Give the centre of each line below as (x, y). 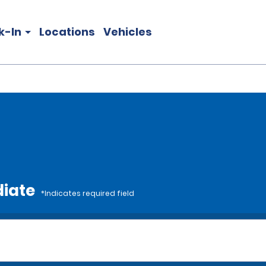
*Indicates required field (88, 193)
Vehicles (128, 32)
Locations (67, 32)
